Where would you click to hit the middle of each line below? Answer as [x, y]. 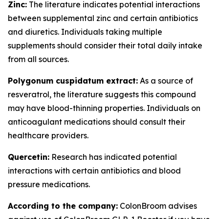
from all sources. [38, 59]
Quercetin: [29, 157]
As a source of [165, 81]
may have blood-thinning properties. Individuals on [104, 108]
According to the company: [63, 206]
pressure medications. [49, 184]
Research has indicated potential [113, 157]
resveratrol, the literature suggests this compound [102, 94]
